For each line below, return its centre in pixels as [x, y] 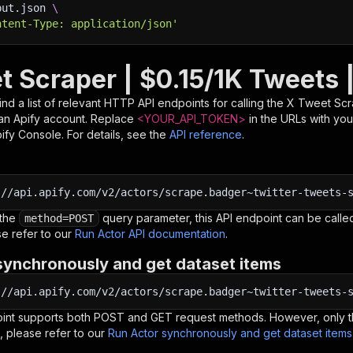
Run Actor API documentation [150, 234]
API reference [206, 134]
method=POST [59, 218]
